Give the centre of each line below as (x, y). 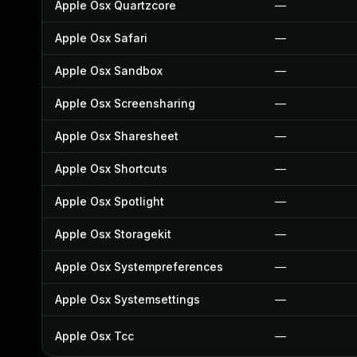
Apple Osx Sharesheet (117, 136)
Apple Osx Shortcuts (111, 169)
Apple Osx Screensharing (125, 103)
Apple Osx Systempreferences (139, 267)
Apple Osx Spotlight (110, 201)
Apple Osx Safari (101, 38)
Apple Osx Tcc (94, 336)
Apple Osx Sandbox (109, 71)
